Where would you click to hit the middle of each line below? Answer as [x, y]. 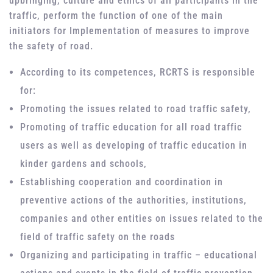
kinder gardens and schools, [85, 164]
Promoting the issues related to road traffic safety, [137, 109]
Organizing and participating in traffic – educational [139, 255]
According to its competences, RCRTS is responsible [138, 73]
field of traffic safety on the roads [98, 237]
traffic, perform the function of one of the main [116, 16]
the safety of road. [53, 46]
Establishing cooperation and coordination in [122, 182]
